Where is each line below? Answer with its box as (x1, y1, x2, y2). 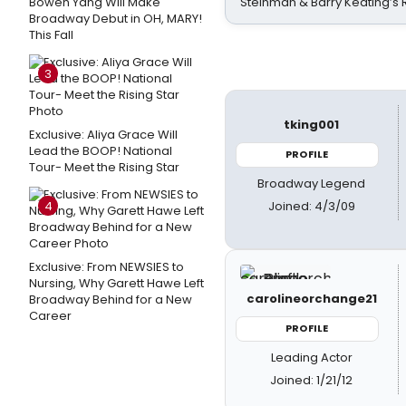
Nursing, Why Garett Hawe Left (29, 275, 204, 292)
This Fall (29, 26, 73, 43)
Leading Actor (270, 348, 353, 366)
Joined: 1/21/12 (270, 371, 353, 389)
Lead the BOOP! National (29, 142, 172, 159)
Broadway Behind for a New (29, 291, 192, 308)
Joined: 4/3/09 (267, 197, 355, 215)
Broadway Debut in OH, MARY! (29, 10, 202, 27)
